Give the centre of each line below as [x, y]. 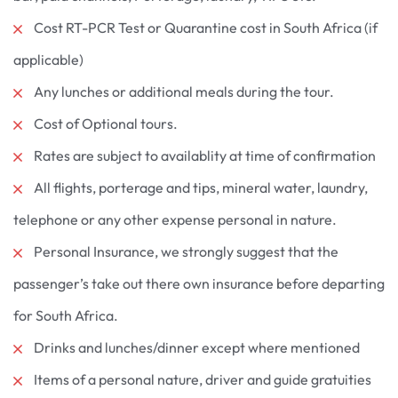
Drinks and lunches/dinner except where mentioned [197, 347]
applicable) [48, 59]
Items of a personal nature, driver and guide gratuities [203, 379]
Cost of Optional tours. [106, 123]
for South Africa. [66, 315]
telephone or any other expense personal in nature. [175, 219]
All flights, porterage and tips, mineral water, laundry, [201, 187]
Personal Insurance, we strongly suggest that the [186, 251]
